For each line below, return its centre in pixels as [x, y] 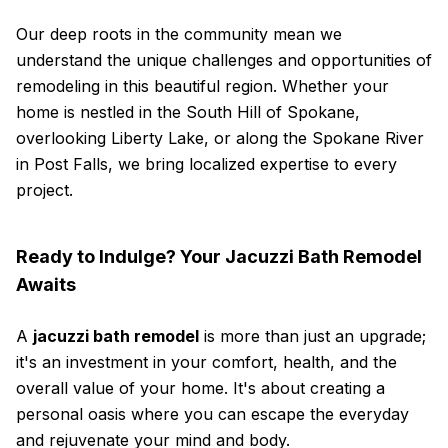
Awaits [46, 284]
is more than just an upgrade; [312, 336]
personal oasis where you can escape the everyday [212, 414]
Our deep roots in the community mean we [179, 34]
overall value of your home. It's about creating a [200, 388]
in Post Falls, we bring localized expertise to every [206, 164]
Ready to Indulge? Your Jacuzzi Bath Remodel [219, 256]
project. [44, 190]
